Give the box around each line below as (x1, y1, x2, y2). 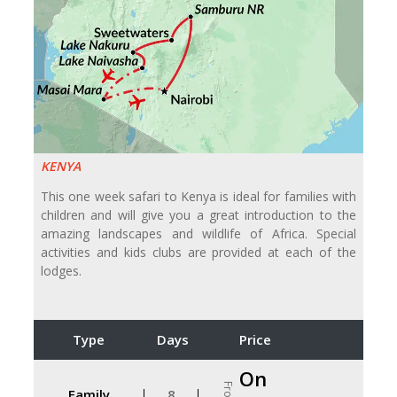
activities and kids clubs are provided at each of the (41, 244, 356, 261)
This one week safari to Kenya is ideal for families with (41, 188, 356, 206)
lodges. (41, 262, 82, 280)
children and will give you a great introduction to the (41, 206, 356, 224)
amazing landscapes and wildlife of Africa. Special (41, 225, 356, 243)
